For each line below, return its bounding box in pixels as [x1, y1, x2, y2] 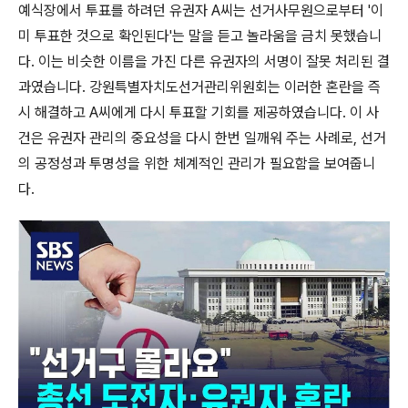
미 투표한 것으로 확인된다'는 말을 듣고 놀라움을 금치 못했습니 [18, 27, 382, 45]
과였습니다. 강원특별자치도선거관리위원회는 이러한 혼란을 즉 [18, 78, 381, 96]
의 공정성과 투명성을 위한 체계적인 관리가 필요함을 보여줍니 [18, 155, 375, 172]
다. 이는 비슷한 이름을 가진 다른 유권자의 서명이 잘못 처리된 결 [18, 53, 390, 70]
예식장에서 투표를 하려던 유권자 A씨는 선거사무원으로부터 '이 [18, 2, 383, 19]
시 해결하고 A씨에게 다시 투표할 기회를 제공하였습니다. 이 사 [18, 104, 379, 121]
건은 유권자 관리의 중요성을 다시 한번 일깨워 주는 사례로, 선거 [18, 129, 386, 147]
